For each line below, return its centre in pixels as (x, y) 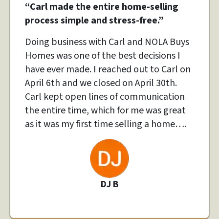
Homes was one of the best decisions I (103, 55)
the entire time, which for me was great (105, 110)
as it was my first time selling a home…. (106, 124)
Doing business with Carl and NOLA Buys (107, 42)
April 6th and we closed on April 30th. (101, 83)
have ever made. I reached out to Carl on (108, 69)
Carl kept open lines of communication (105, 97)
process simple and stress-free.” (94, 20)
